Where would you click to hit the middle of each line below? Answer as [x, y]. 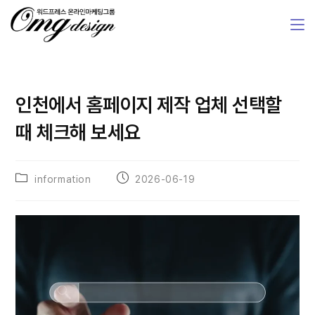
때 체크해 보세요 [78, 132]
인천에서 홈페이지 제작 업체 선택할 [149, 105]
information [63, 179]
